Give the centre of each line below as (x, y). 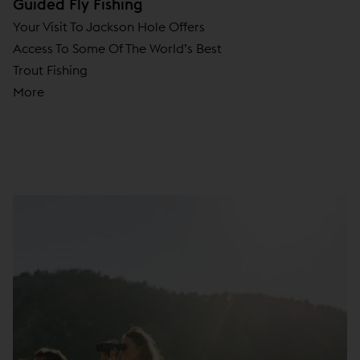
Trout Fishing (50, 70)
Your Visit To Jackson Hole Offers (109, 27)
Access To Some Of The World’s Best (117, 49)
